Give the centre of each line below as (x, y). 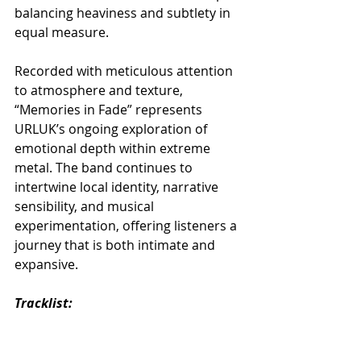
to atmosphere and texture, (100, 90)
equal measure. (62, 32)
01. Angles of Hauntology (90, 322)
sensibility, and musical (86, 206)
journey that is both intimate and (116, 245)
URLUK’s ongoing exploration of (112, 129)
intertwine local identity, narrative (118, 187)
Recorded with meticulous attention (125, 71)
